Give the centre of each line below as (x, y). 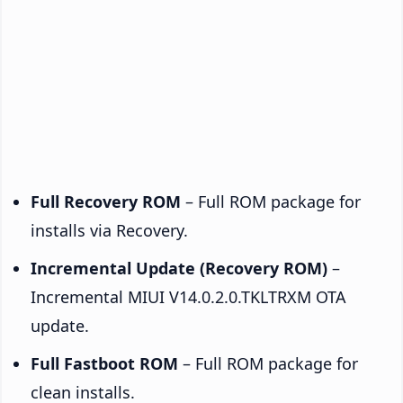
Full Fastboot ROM (104, 363)
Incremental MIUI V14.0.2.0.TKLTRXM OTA (188, 296)
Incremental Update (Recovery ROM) (179, 268)
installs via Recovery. (109, 230)
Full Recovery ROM (106, 201)
